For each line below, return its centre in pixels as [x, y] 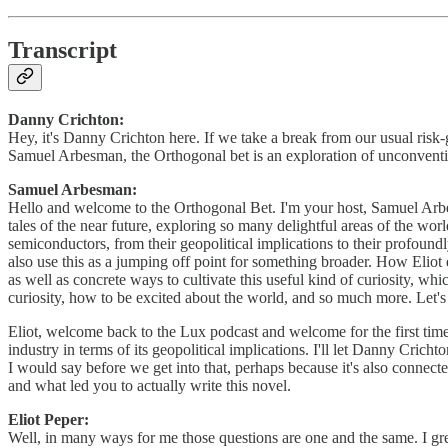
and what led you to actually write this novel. [149, 386]
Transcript [62, 50]
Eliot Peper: [48, 420]
